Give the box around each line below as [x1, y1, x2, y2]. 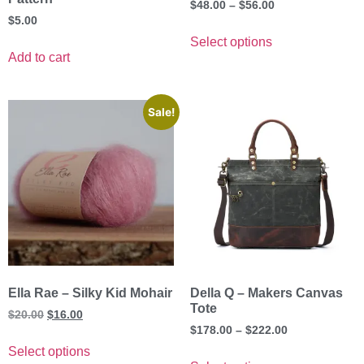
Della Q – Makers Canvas [190, 285, 343, 300]
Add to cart [8, 50, 70, 64]
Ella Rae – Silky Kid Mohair [8, 285, 172, 300]
